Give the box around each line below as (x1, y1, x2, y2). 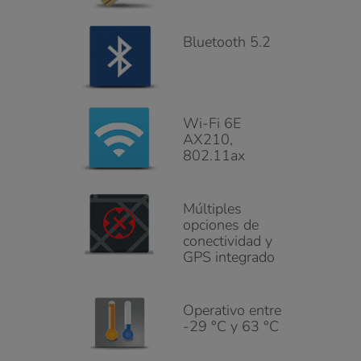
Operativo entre (183, 301, 281, 321)
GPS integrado (183, 247, 275, 268)
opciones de (183, 215, 259, 235)
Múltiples (183, 199, 242, 219)
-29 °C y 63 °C (183, 317, 279, 337)
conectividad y (183, 231, 272, 251)
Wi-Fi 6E (183, 114, 241, 134)
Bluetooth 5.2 (183, 32, 271, 52)
